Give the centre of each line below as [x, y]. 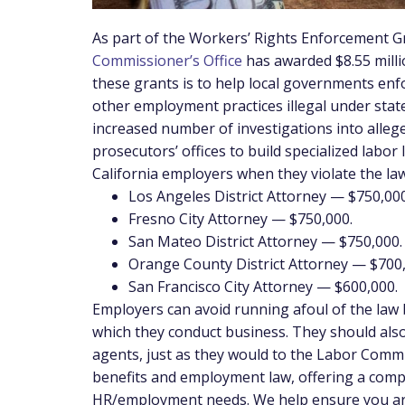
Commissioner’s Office [167, 60]
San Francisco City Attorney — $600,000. [263, 286]
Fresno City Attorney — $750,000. [240, 218]
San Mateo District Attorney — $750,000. [265, 241]
